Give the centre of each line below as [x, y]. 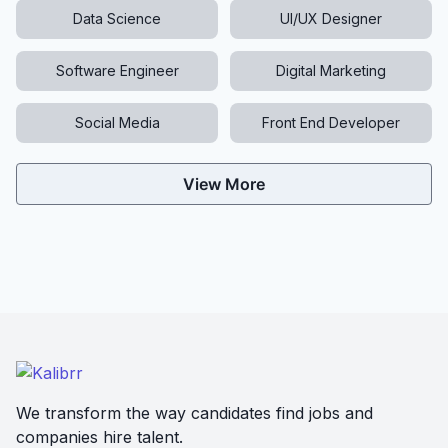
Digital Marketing [331, 70]
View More [224, 184]
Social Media [117, 122]
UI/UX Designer [331, 18]
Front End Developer [331, 122]
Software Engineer [117, 70]
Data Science [117, 18]
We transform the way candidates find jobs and [194, 413]
